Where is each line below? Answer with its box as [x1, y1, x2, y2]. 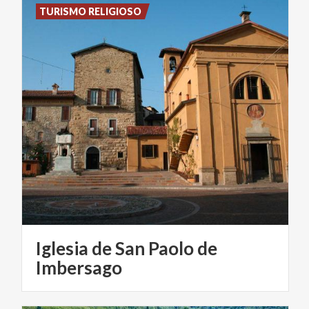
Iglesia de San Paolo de [36, 237, 217, 259]
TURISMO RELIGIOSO [39, 5, 142, 17]
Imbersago [36, 256, 122, 279]
